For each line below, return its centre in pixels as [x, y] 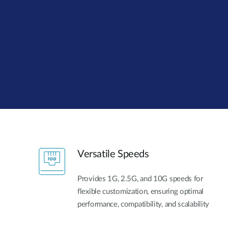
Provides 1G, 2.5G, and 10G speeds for [140, 179]
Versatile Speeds [113, 154]
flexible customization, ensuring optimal [140, 192]
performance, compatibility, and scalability [144, 205]
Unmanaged [99, 13]
